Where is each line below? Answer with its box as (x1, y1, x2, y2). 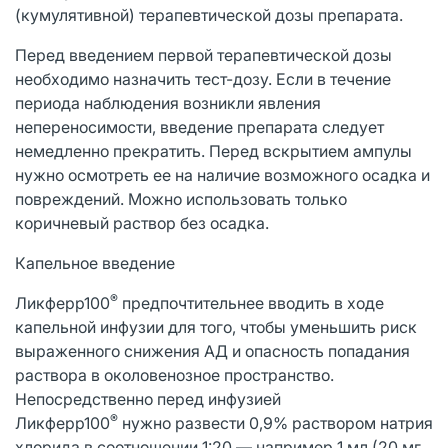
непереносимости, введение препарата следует (15, 116, 384, 137)
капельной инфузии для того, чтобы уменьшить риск (15, 316, 417, 337)
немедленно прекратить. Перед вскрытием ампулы (15, 140, 412, 161)
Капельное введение (15, 252, 175, 273)
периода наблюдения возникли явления (15, 92, 321, 113)
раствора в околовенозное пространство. (15, 364, 334, 385)
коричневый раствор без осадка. (15, 212, 269, 233)
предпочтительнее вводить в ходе (118, 292, 384, 313)
